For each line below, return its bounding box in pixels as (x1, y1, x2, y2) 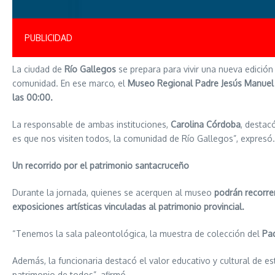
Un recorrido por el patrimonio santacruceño (12, 160, 189, 171)
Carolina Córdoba (171, 119, 241, 130)
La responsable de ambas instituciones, (12, 119, 171, 130)
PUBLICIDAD (25, 33, 72, 44)
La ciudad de (12, 64, 64, 75)
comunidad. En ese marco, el (12, 78, 128, 89)
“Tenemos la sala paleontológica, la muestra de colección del (12, 228, 262, 239)
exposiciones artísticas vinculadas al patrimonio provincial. (12, 201, 244, 212)
